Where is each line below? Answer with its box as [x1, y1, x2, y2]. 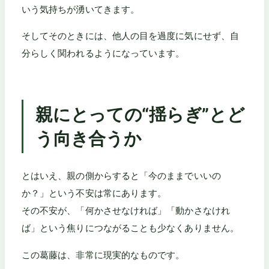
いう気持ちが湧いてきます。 [22, 3, 140, 15]
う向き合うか [35, 127, 142, 149]
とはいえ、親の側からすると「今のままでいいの [22, 170, 221, 182]
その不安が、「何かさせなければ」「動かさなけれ [22, 205, 230, 217]
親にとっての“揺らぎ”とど [35, 103, 245, 125]
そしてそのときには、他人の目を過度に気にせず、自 [22, 29, 239, 41]
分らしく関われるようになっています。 [22, 47, 185, 59]
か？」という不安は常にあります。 [22, 187, 167, 199]
